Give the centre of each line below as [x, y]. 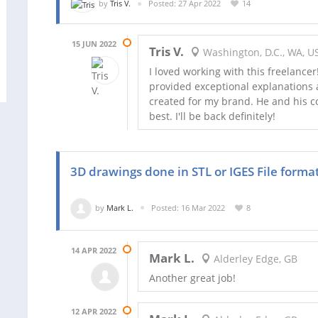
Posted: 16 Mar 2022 [188, 207]
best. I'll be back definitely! [212, 116]
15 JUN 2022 [94, 43]
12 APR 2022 [94, 311]
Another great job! [192, 278]
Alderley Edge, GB [254, 259]
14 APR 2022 [94, 250]
